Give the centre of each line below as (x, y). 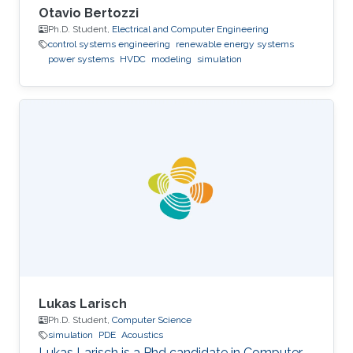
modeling (171, 59)
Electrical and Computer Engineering (190, 30)
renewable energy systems (235, 45)
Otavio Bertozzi (89, 13)
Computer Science (152, 320)
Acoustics (142, 335)
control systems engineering (109, 45)
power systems (81, 59)
